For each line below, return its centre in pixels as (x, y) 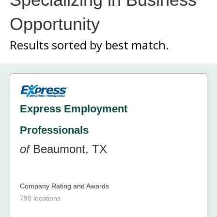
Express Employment (74, 109)
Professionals (54, 130)
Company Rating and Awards (64, 186)
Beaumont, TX (68, 149)
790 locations (40, 198)
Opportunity (55, 24)
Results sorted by (57, 45)
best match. (137, 45)
